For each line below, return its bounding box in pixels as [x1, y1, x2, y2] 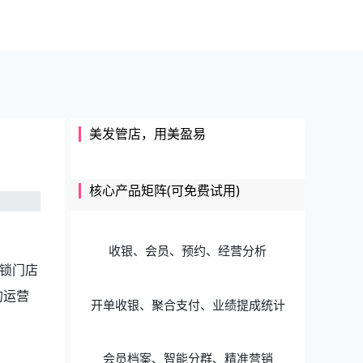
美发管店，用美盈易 [89, 125, 207, 143]
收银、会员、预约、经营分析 [109, 242, 267, 259]
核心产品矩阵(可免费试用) [89, 181, 241, 199]
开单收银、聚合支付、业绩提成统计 [90, 296, 285, 313]
